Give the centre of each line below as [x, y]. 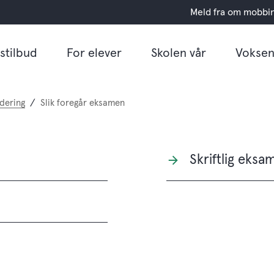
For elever [94, 53]
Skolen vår [178, 53]
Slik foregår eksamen [83, 103]
